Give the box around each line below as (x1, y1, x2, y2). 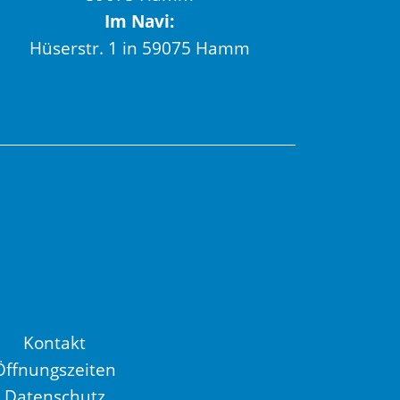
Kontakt (23, 330, 86, 355)
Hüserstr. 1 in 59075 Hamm (29, 35, 250, 60)
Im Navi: (104, 8, 174, 33)
